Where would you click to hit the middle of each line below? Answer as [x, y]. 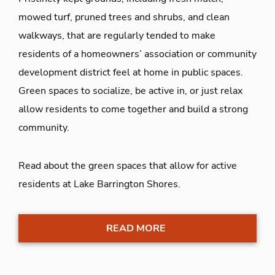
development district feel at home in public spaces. [131, 72]
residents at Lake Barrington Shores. [99, 184]
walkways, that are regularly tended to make [117, 35]
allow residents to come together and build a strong [133, 109]
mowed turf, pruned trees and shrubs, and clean [124, 17]
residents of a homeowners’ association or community [137, 54]
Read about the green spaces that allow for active [128, 165]
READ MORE [136, 228]
